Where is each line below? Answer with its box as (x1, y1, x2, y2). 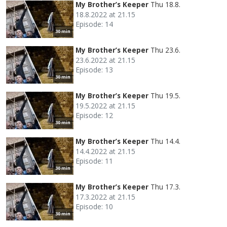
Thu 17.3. (150, 181, 180, 192)
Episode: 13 (75, 64, 113, 74)
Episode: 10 (75, 201, 113, 211)
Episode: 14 (75, 19, 113, 29)
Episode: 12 (75, 110, 113, 120)
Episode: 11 (75, 156, 113, 166)
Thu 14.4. (150, 136, 180, 146)
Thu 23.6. (150, 45, 180, 55)
